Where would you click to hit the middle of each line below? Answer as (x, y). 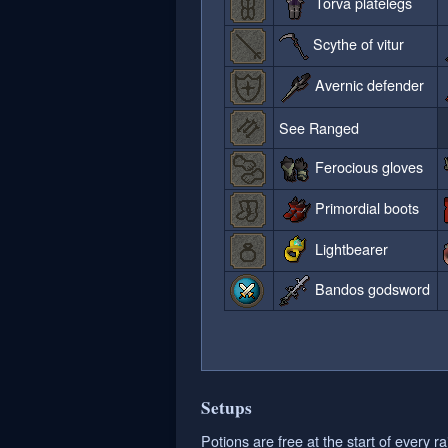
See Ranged (319, 128)
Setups (226, 408)
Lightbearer (350, 248)
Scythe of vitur (357, 44)
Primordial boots (365, 207)
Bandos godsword (371, 288)
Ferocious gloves (367, 166)
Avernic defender (368, 84)
